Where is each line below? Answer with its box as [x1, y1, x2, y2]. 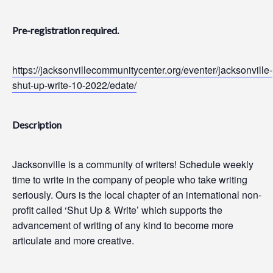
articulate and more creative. [12, 233, 134, 247]
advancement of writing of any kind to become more [12, 218, 233, 232]
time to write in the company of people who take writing [12, 172, 247, 186]
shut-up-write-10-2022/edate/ [12, 78, 136, 92]
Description [12, 119, 62, 130]
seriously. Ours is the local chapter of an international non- [12, 188, 261, 202]
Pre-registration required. [12, 24, 121, 36]
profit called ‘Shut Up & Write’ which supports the [12, 203, 222, 217]
